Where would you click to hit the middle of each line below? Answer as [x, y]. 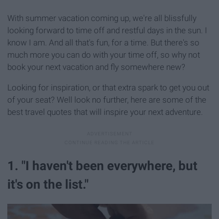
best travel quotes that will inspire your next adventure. [105, 112]
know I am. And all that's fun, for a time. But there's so [103, 42]
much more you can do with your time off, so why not [104, 55]
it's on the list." [48, 184]
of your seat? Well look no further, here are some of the [107, 99]
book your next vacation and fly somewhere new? [96, 67]
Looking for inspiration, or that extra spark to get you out [108, 87]
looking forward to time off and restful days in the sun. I [107, 30]
